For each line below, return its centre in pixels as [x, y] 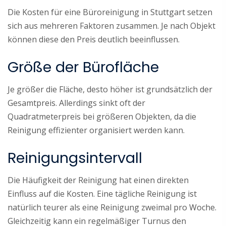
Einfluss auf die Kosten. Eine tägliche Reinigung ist [102, 193]
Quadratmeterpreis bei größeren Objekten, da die [102, 116]
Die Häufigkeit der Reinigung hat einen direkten [98, 180]
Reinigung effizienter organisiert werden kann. [96, 130]
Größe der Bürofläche [83, 67]
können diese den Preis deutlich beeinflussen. [94, 39]
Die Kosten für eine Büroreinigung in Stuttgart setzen [110, 12]
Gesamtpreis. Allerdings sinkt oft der [76, 103]
